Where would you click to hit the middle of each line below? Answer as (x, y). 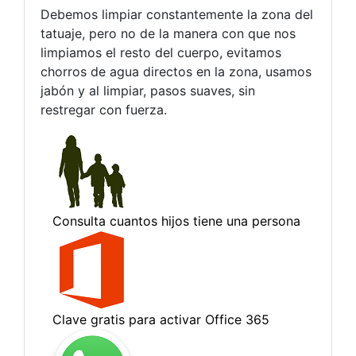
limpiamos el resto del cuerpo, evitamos (161, 52)
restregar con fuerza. (104, 110)
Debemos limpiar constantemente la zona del (177, 14)
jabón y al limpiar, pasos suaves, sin (148, 91)
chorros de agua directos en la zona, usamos (176, 72)
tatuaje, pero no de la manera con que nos (168, 33)
